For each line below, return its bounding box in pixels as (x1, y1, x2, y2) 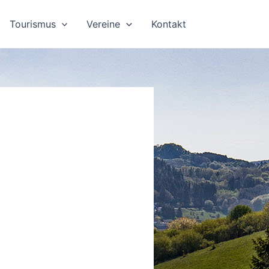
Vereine (86, 18, 121, 30)
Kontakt (151, 18, 186, 30)
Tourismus (9, 18, 56, 30)
